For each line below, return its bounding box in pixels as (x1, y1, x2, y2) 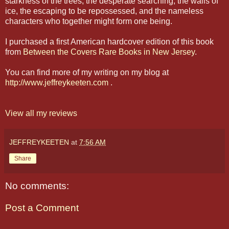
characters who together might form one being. (5, 16, 172, 26)
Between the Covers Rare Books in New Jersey (23, 47, 195, 56)
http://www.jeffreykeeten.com (5, 78, 108, 87)
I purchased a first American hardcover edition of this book (5, 37, 214, 46)
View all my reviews (5, 108, 77, 118)
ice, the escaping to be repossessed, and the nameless (5, 6, 203, 15)
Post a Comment (5, 202, 79, 214)
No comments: (5, 180, 69, 191)
